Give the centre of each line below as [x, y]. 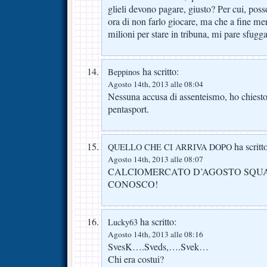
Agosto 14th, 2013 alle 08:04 [156, 84]
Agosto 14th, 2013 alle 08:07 [156, 159]
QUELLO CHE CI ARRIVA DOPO [170, 147]
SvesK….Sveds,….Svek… [158, 247]
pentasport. [128, 109]
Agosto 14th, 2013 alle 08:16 [156, 234]
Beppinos [124, 72]
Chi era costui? [136, 259]
